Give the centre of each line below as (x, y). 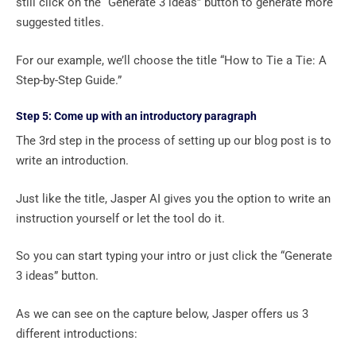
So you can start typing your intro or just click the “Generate (174, 256)
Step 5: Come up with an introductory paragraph (137, 116)
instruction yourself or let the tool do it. (122, 218)
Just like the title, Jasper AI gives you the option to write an (173, 198)
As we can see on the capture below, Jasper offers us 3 (162, 313)
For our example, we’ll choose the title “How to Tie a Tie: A (171, 60)
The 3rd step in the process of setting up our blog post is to (174, 141)
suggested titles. (62, 23)
